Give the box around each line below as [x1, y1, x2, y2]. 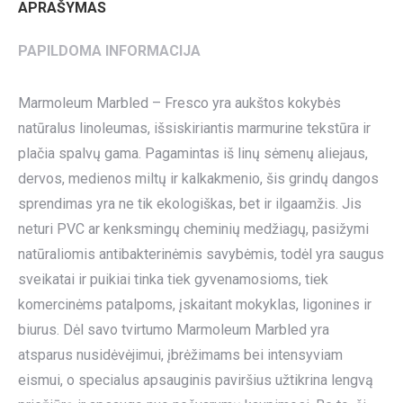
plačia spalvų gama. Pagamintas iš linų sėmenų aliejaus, [18, 144, 368, 162]
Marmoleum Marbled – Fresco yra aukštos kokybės [18, 94, 341, 112]
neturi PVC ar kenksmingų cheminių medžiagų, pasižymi [18, 219, 369, 237]
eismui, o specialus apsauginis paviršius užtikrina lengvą [18, 371, 373, 389]
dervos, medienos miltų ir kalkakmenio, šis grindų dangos [18, 169, 379, 187]
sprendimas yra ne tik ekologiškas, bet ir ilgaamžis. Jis [18, 194, 362, 212]
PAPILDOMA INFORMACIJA [18, 41, 201, 59]
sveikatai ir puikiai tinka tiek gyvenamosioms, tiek [18, 270, 328, 288]
